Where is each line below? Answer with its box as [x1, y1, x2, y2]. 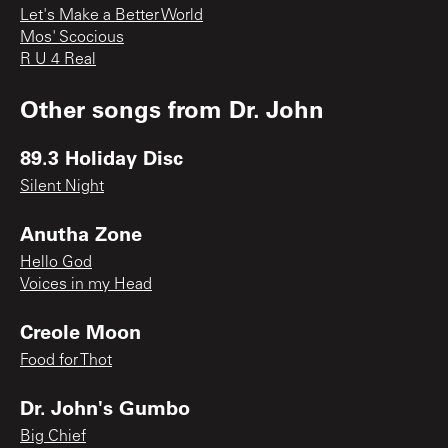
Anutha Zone [20, 219, 142, 246]
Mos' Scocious [20, 29, 124, 46]
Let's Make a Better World [20, 7, 203, 24]
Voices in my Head [20, 276, 152, 293]
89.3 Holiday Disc [20, 143, 183, 170]
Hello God [20, 254, 92, 271]
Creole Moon [20, 317, 141, 344]
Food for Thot [20, 352, 112, 369]
